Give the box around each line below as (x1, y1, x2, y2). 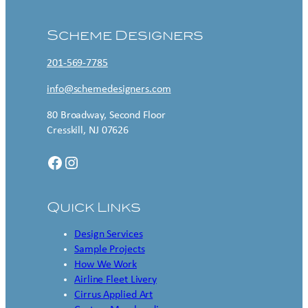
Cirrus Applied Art (74, 289, 153, 301)
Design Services (74, 229, 143, 241)
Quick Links (47, 199, 141, 215)
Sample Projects (74, 244, 145, 256)
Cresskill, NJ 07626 (47, 125, 129, 137)
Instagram (63, 153, 76, 170)
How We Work (74, 259, 137, 271)
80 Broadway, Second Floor (47, 110, 166, 122)
